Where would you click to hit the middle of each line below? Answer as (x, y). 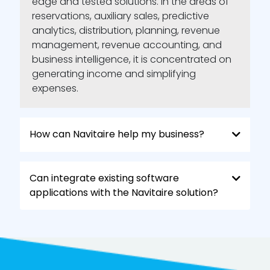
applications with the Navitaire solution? (124, 193)
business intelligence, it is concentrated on (131, 59)
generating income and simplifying (114, 74)
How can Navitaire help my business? (117, 134)
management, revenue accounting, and (127, 45)
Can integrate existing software (104, 178)
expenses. (55, 88)
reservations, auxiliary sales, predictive (120, 16)
